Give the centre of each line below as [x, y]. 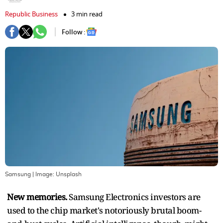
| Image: [43, 174]
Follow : [74, 32]
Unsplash [69, 174]
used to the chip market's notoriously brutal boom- [104, 211]
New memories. [38, 197]
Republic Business [31, 14]
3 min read [87, 14]
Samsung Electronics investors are [135, 197]
